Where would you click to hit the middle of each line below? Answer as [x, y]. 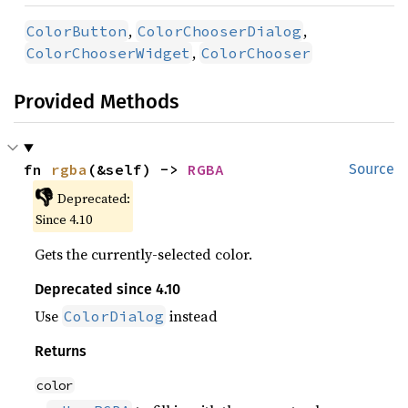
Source [372, 169]
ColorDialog [114, 316]
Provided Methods [96, 102]
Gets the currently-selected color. [144, 254]
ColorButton [76, 31]
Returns [61, 351]
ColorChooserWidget [108, 53]
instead [192, 316]
